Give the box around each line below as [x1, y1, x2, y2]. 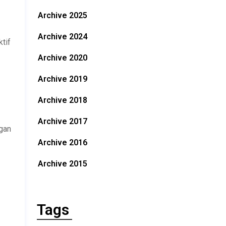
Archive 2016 [38, 138, 87, 147]
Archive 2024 [38, 32, 87, 41]
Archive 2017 [38, 117, 87, 126]
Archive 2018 [38, 95, 87, 105]
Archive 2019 [38, 74, 87, 84]
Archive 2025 [38, 11, 87, 20]
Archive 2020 [38, 53, 87, 63]
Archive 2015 [38, 159, 87, 168]
